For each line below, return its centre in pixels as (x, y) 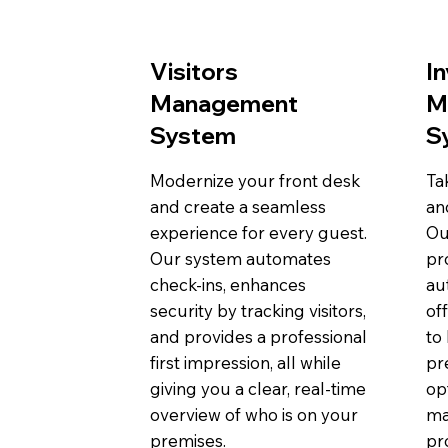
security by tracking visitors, (257, 310)
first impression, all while (245, 362)
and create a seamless (237, 206)
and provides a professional (258, 336)
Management (223, 103)
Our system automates (240, 258)
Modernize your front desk (254, 180)
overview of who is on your (253, 414)
